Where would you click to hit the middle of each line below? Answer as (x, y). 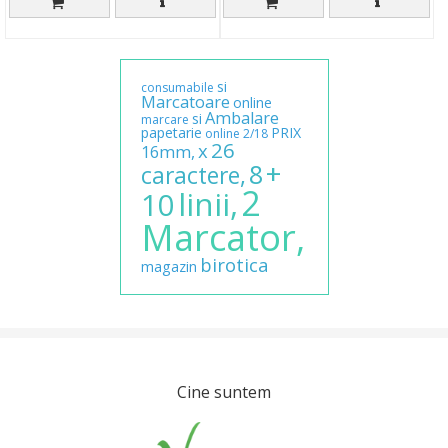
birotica (234, 265)
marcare (164, 120)
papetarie (171, 133)
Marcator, (222, 238)
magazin (168, 267)
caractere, (193, 176)
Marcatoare (185, 102)
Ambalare (241, 118)
